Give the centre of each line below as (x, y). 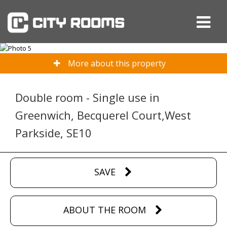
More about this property (117, 63)
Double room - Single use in (87, 97)
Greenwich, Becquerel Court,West (103, 115)
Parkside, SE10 (53, 133)
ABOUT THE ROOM (105, 210)
